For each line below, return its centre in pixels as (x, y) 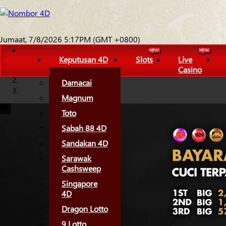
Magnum (77, 98)
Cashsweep (81, 168)
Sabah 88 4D (84, 128)
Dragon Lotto (85, 209)
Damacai (77, 82)
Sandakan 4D (85, 143)
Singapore (79, 183)
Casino (190, 69)
